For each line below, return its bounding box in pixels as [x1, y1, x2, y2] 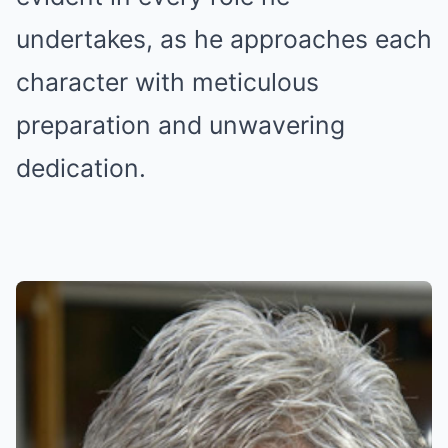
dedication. [16, 153, 146, 183]
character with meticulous [16, 67, 319, 97]
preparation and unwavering [16, 110, 345, 140]
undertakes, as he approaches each [16, 24, 432, 54]
